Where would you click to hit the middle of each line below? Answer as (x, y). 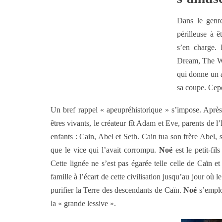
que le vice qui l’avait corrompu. (105, 150)
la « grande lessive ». (83, 203)
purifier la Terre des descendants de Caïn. (117, 190)
